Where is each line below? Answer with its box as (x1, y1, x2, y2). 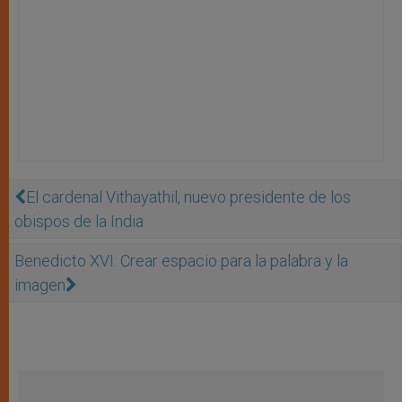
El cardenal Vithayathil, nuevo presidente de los (26, 187, 351, 206)
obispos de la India (14, 211, 144, 231)
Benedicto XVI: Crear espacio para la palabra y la (14, 250, 348, 270)
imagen (14, 275, 66, 294)
